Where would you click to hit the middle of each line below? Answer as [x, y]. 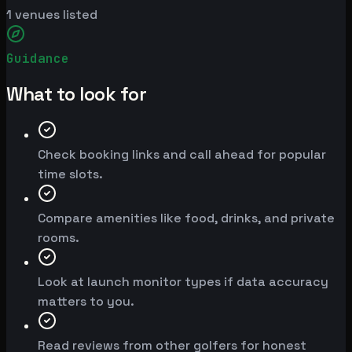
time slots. [70, 174]
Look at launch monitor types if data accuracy [183, 282]
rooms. [59, 238]
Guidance [38, 59]
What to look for [77, 94]
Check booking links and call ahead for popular [182, 155]
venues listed [55, 15]
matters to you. [86, 302]
